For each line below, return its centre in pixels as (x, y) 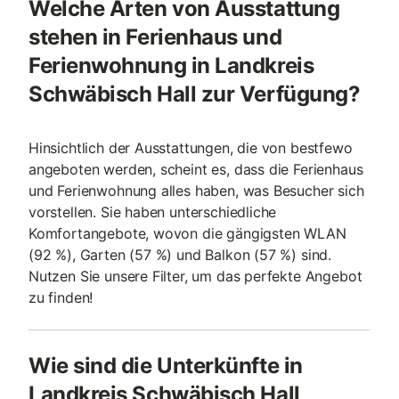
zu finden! (61, 297)
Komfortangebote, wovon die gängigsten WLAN (187, 233)
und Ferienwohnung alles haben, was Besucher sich (196, 191)
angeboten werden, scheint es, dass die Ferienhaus (196, 169)
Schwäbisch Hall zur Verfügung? (195, 94)
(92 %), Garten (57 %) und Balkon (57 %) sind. (180, 255)
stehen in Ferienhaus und (155, 37)
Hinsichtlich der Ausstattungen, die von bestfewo (191, 148)
